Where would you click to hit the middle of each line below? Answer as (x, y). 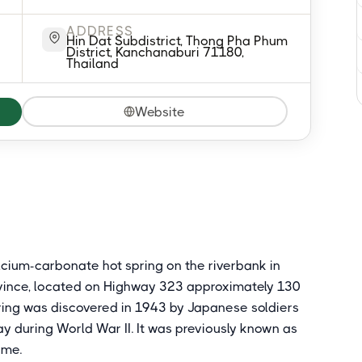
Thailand (93, 63)
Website (160, 112)
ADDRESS (100, 31)
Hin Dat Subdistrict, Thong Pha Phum (177, 41)
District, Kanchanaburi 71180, (156, 52)
